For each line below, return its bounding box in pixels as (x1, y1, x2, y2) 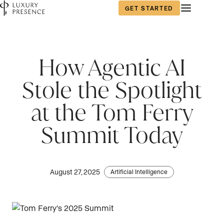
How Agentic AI (38, 53, 185, 81)
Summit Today (41, 121, 183, 148)
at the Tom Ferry (30, 98, 193, 126)
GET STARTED (124, 4, 173, 11)
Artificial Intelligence (110, 168, 167, 175)
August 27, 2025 (50, 167, 100, 176)
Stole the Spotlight (22, 76, 202, 103)
